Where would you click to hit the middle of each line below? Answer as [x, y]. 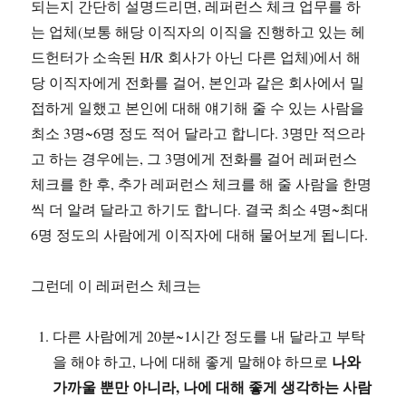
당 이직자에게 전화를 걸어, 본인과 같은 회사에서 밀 [198, 82]
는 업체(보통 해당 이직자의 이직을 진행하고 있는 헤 [198, 31]
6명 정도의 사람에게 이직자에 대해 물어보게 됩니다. [200, 234]
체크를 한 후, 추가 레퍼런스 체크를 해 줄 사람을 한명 [202, 184]
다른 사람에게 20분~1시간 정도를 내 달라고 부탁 [209, 336]
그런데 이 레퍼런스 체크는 [116, 285]
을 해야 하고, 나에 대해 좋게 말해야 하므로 [193, 361]
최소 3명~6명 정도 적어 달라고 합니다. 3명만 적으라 [198, 133]
